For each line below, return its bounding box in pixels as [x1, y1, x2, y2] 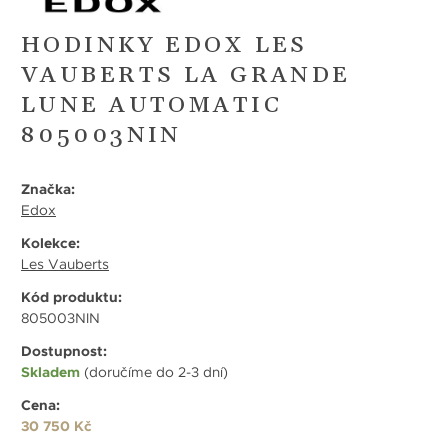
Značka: [21, 180, 75, 199]
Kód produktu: [21, 288, 122, 307]
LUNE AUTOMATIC [21, 91, 282, 121]
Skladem [21, 363, 80, 382]
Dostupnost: [21, 342, 107, 361]
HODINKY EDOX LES [21, 31, 308, 61]
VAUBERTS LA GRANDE [21, 61, 351, 91]
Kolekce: [21, 234, 80, 253]
